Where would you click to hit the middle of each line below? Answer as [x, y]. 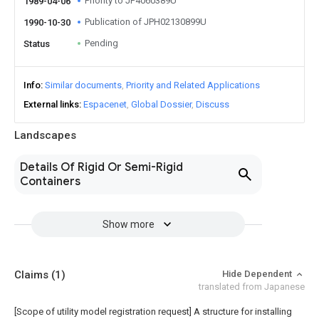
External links [51, 104]
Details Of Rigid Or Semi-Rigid [101, 167]
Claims [33, 275]
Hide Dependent [258, 274]
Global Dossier [161, 104]
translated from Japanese [252, 287]
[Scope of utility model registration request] [103, 312]
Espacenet [105, 104]
